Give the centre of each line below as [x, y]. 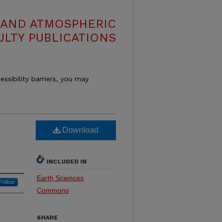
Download [80, 130]
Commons [53, 190]
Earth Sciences [60, 178]
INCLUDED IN [67, 162]
